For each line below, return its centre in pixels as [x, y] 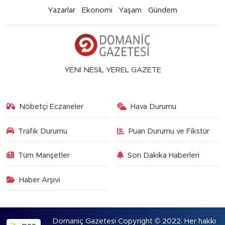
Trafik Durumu [43, 131]
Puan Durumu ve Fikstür [169, 131]
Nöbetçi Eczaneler [51, 107]
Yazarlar [62, 10]
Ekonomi [97, 10]
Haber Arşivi [40, 180]
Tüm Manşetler [44, 155]
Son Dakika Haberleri [163, 155]
